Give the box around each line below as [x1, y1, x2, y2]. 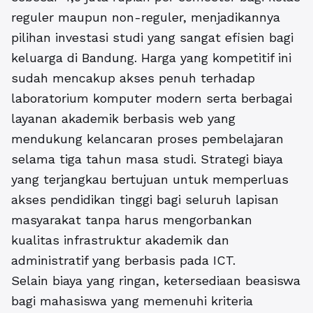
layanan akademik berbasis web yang [11, 111, 235, 126]
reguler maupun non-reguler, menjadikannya [11, 10, 280, 25]
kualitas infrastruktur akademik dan [11, 233, 229, 248]
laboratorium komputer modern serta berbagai [11, 91, 292, 106]
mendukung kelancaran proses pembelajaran [11, 131, 284, 147]
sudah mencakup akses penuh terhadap [11, 71, 255, 86]
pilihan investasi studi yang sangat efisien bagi [11, 30, 293, 45]
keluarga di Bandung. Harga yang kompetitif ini [11, 50, 291, 66]
